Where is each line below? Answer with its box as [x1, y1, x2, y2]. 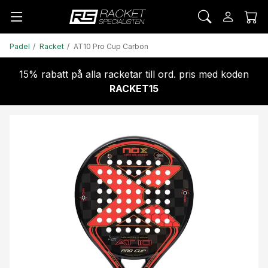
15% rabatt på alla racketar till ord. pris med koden [19, 68, 249, 80]
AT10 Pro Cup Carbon [74, 41, 149, 51]
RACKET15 [109, 82, 159, 95]
